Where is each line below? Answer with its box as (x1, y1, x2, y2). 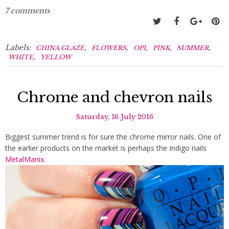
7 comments (5, 6, 50, 16)
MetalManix (5, 154, 44, 165)
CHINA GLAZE (36, 44, 84, 52)
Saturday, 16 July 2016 (76, 112, 153, 122)
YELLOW (40, 53, 72, 61)
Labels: (5, 43, 33, 53)
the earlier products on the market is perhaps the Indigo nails (5, 143, 207, 153)
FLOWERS (91, 44, 126, 52)
